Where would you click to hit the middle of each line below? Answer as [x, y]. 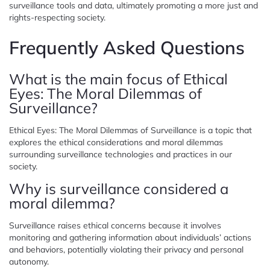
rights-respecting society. [57, 17]
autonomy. [29, 261]
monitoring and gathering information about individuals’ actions [130, 237]
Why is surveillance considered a [119, 188]
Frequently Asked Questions [127, 47]
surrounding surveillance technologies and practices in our [121, 154]
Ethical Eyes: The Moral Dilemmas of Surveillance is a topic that [130, 130]
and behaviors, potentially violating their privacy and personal [126, 249]
